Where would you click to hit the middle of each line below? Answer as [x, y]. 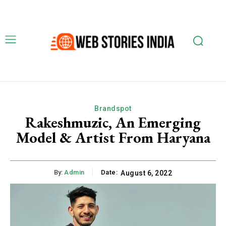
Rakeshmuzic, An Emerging [113, 122]
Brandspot [113, 108]
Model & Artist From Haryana [113, 137]
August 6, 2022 [146, 173]
